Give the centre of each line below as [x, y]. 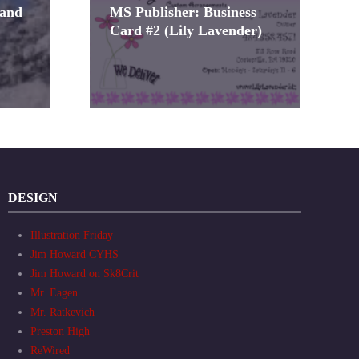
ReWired [50, 351]
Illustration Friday [72, 236]
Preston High [60, 332]
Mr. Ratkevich [63, 313]
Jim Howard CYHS [75, 255]
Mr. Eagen [54, 293]
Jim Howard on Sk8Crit [85, 274]
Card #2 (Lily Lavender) [186, 31]
